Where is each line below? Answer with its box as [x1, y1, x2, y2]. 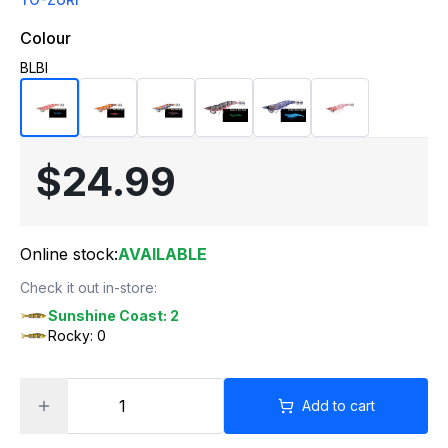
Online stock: [20, 244, 118, 264]
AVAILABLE [118, 244, 207, 264]
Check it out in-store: [20, 279, 157, 296]
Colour [20, 28, 71, 48]
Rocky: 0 [48, 327, 106, 344]
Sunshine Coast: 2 [48, 307, 179, 324]
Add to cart [301, 397, 375, 414]
